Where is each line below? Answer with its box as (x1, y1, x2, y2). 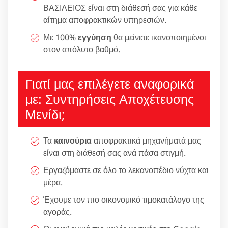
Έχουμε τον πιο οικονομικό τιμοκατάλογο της (43, 194, 204, 206)
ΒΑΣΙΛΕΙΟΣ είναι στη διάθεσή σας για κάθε (43, 2, 197, 14)
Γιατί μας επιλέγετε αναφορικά (25, 75, 194, 93)
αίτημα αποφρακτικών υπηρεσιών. (43, 14, 166, 26)
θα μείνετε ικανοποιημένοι (111, 32, 206, 43)
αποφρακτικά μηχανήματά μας (92, 135, 201, 147)
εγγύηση (78, 32, 111, 43)
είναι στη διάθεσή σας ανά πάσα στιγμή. (43, 147, 186, 159)
